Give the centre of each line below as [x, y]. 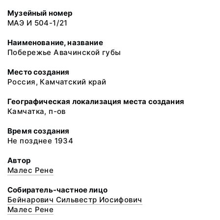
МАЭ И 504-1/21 [38, 23]
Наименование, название [55, 42]
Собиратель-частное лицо [57, 190]
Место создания [39, 72]
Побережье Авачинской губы [64, 52]
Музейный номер [40, 13]
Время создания [39, 131]
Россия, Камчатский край [57, 82]
